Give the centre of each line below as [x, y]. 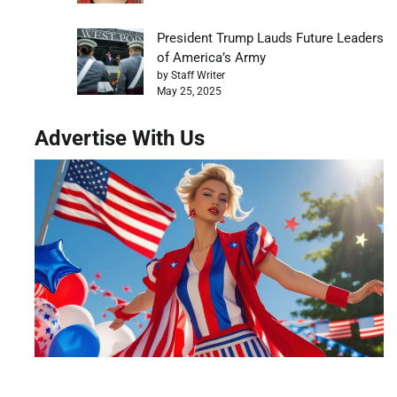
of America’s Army [211, 58]
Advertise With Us [119, 139]
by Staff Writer [191, 76]
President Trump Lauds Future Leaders [270, 39]
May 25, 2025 [189, 92]
